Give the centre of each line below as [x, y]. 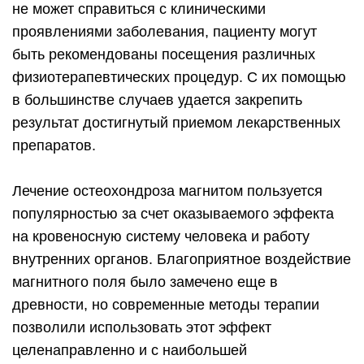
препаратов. [54, 145]
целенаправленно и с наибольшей [130, 350]
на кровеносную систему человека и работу [161, 236]
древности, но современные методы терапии [166, 305]
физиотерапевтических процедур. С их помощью [179, 77]
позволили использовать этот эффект [142, 327]
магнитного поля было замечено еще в [145, 282]
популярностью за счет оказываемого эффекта [173, 214]
